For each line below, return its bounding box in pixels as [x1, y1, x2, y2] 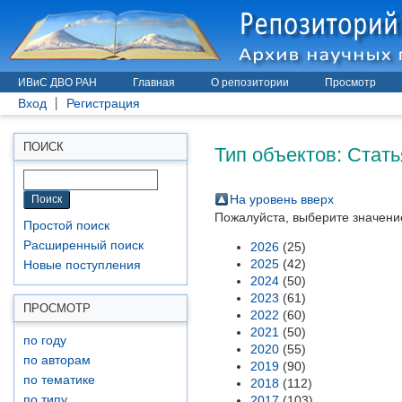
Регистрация [66, 97, 140, 110]
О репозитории [211, 76, 289, 89]
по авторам [23, 354, 91, 367]
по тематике [23, 373, 95, 387]
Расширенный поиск [23, 239, 144, 252]
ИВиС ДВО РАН [18, 76, 97, 89]
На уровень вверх [230, 192, 334, 206]
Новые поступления [23, 258, 141, 272]
